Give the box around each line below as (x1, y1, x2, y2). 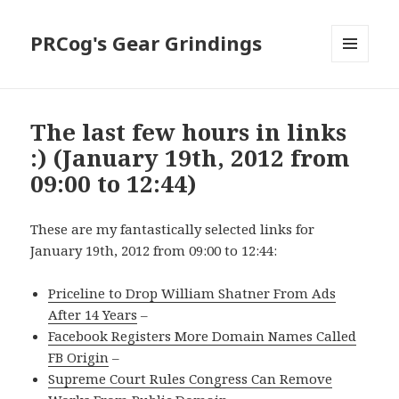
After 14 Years (48, 305, 138, 324)
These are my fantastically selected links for (30, 220, 315, 239)
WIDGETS (331, 92, 384, 108)
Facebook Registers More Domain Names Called (48, 327, 357, 346)
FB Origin (48, 348, 110, 367)
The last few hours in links (30, 116, 347, 149)
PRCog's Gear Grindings (30, 29, 263, 57)
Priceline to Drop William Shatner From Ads (48, 284, 337, 303)
